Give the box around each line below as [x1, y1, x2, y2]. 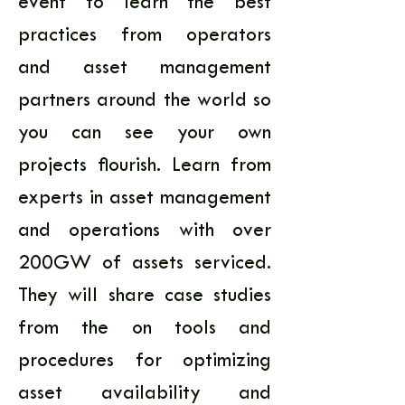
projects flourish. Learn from [18, 157, 271, 175]
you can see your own [18, 125, 271, 143]
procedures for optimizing [18, 353, 271, 371]
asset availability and [18, 385, 271, 403]
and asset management [18, 60, 271, 78]
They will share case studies [18, 287, 271, 306]
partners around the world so [18, 92, 271, 110]
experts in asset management [18, 190, 271, 208]
